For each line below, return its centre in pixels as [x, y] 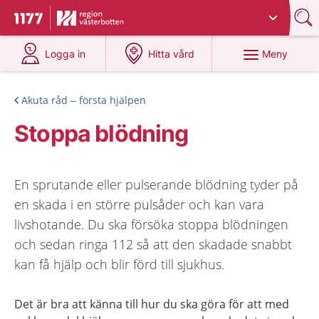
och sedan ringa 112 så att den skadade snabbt [153, 244]
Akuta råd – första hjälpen [84, 100]
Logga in [66, 54]
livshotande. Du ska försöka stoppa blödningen [151, 224]
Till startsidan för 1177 [74, 20]
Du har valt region [104, 12]
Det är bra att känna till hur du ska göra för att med [152, 304]
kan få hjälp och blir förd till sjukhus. [119, 264]
